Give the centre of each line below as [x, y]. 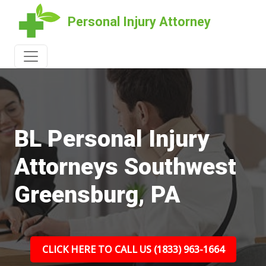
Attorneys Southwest [125, 167]
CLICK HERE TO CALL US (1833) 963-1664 [133, 249]
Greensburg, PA [97, 195]
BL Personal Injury [112, 139]
